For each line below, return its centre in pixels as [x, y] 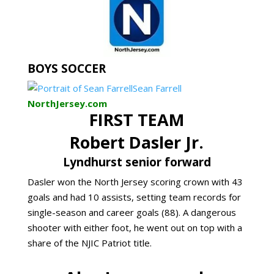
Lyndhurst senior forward [137, 162]
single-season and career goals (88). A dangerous [131, 212]
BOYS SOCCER [66, 68]
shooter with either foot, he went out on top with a [135, 228]
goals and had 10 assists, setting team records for [134, 197]
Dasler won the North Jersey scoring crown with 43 [135, 182]
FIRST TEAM [137, 120]
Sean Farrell [157, 88]
